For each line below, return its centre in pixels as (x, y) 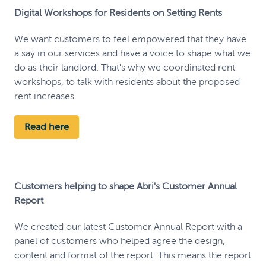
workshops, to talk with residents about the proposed (127, 81)
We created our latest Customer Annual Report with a (128, 226)
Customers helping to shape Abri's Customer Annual (126, 186)
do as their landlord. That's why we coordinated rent (125, 67)
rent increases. (45, 96)
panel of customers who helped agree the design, (120, 240)
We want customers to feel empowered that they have (130, 39)
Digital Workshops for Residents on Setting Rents (118, 12)
